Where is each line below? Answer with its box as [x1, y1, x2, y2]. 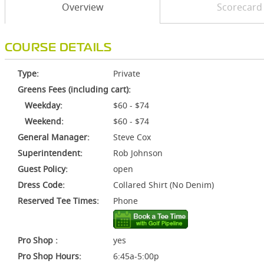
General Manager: [18, 131, 90, 143]
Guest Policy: [18, 163, 68, 174]
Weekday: [18, 100, 62, 111]
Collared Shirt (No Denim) [113, 179, 214, 190]
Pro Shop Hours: [18, 250, 81, 262]
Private [113, 68, 140, 79]
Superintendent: [18, 147, 82, 159]
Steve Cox [113, 131, 151, 143]
